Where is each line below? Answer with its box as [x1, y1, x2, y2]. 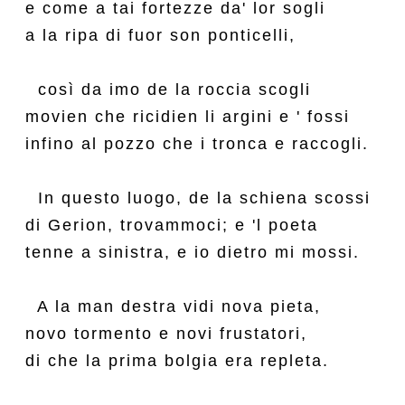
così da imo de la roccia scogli [25, 80, 311, 99]
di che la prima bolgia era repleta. [25, 352, 329, 370]
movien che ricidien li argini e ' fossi [25, 108, 350, 126]
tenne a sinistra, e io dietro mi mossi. [25, 243, 360, 261]
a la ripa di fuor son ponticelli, [25, 26, 296, 44]
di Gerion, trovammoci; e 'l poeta [25, 216, 318, 234]
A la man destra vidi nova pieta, [25, 297, 321, 316]
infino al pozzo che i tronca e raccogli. [25, 135, 369, 153]
